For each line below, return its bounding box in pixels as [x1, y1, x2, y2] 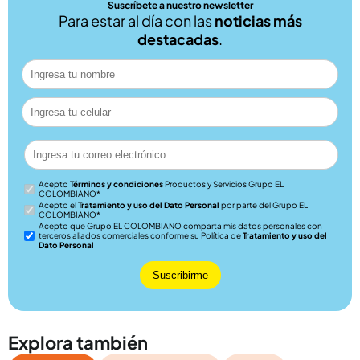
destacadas [137, 30, 219, 49]
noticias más [214, 11, 302, 31]
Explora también [8, 331, 148, 354]
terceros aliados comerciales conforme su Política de [39, 231, 243, 241]
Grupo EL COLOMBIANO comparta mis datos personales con [87, 221, 322, 231]
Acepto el [39, 200, 78, 211]
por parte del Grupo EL [219, 200, 308, 211]
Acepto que [39, 221, 87, 231]
